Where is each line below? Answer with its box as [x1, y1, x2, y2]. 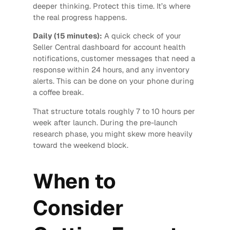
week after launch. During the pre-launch [32, 118, 178, 128]
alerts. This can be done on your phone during [32, 76, 194, 86]
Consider [32, 195, 124, 222]
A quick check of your [102, 31, 181, 41]
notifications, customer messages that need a [32, 53, 195, 64]
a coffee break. [32, 87, 84, 98]
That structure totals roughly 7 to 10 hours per [32, 106, 195, 117]
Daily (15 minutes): [32, 31, 102, 41]
